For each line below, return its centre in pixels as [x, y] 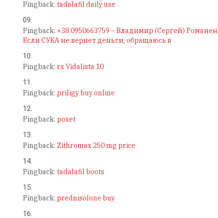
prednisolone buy [86, 198]
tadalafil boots [80, 172]
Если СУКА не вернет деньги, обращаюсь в [97, 41]
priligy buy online [86, 93]
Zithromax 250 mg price [96, 146]
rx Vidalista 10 [80, 67]
